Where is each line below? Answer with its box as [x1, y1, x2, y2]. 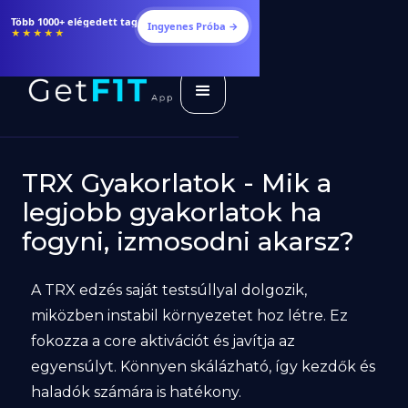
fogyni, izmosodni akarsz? [21, 226, 354, 257]
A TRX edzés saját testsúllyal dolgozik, [30, 281, 307, 299]
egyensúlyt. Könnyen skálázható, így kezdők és [30, 358, 375, 375]
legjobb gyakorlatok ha [21, 197, 321, 228]
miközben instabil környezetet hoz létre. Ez [30, 307, 348, 324]
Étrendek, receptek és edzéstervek [11, 14, 188, 28]
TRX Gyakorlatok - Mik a [21, 168, 331, 199]
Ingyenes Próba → [198, 19, 289, 33]
